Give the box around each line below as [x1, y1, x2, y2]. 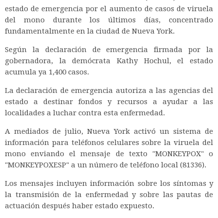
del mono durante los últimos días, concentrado [5, 15, 213, 24]
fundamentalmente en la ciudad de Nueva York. [5, 26, 175, 36]
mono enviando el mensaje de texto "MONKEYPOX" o [5, 149, 213, 158]
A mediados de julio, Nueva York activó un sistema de [5, 127, 213, 136]
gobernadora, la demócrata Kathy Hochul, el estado [5, 56, 213, 65]
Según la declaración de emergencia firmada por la [5, 45, 213, 54]
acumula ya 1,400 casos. [5, 67, 89, 76]
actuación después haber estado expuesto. [5, 201, 154, 210]
